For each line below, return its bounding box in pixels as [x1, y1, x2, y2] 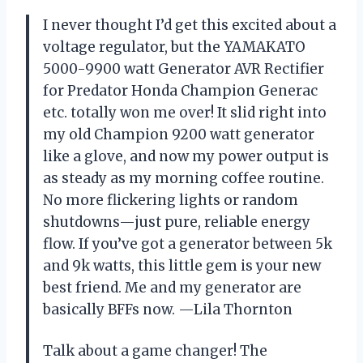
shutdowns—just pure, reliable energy [43, 213, 310, 232]
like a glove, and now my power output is [43, 147, 329, 166]
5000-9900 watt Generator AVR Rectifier [43, 60, 324, 79]
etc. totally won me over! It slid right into [43, 104, 327, 122]
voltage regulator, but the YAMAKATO [43, 38, 305, 57]
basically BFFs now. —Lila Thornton [43, 301, 293, 319]
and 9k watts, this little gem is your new [43, 257, 321, 275]
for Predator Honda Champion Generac [43, 82, 318, 100]
